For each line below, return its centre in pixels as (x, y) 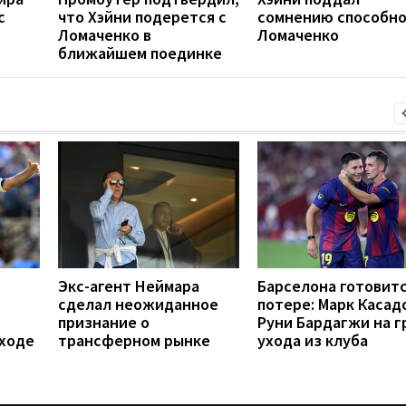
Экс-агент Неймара (129, 285)
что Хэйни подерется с (142, 16)
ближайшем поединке (140, 53)
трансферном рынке (134, 340)
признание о (104, 322)
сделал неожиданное (138, 304)
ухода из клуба (313, 340)
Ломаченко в (105, 34)
